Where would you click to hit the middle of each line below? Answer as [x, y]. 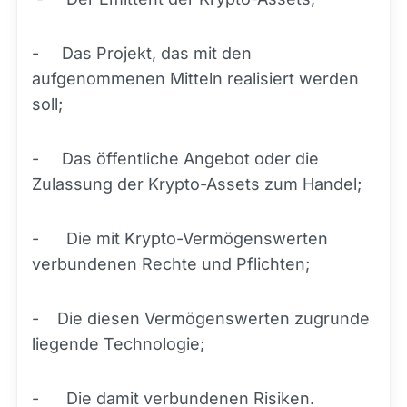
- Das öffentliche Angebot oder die [175, 159]
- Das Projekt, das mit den [142, 54]
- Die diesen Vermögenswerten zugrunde [201, 319]
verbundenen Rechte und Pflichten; [171, 264]
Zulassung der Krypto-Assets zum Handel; [197, 184]
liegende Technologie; [118, 344]
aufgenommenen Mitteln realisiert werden [195, 79]
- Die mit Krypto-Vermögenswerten [180, 239]
